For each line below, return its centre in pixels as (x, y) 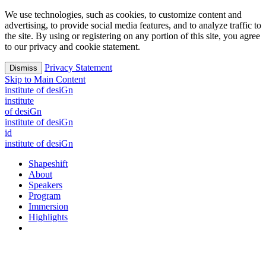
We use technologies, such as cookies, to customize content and (123, 15)
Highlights (48, 217)
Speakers (45, 185)
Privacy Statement (78, 67)
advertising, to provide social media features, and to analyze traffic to (133, 25)
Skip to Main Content (45, 79)
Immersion (48, 206)
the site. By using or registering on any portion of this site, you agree (132, 36)
